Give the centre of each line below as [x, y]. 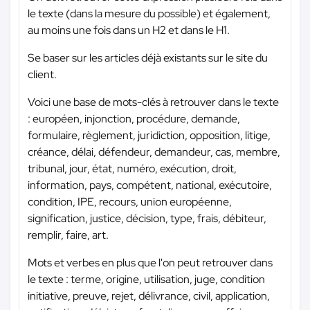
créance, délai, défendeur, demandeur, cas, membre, [154, 152]
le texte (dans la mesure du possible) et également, [149, 14]
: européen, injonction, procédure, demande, [134, 119]
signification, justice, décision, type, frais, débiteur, [147, 219]
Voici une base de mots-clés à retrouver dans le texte [153, 102]
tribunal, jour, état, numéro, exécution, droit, [132, 169]
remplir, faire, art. [68, 235]
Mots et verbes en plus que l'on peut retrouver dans [150, 263]
